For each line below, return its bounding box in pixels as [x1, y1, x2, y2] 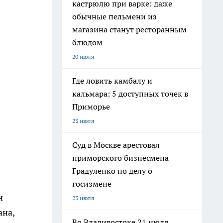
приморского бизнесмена [72, 153, 169, 163]
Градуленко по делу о [72, 166, 152, 176]
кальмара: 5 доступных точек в [72, 89, 188, 99]
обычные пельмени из [72, 11, 157, 21]
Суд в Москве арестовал [72, 140, 160, 150]
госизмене [72, 179, 111, 189]
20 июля [72, 53, 94, 60]
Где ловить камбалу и [72, 76, 152, 86]
